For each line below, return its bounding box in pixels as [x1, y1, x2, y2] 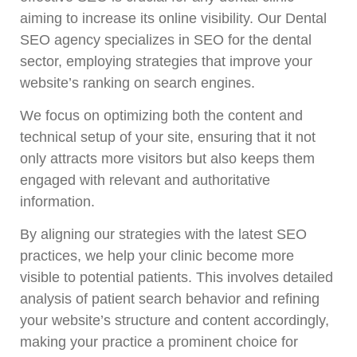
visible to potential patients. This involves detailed [20, 269, 333, 286]
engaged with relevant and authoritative [20, 171, 270, 188]
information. [20, 193, 99, 210]
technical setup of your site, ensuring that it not [20, 128, 316, 145]
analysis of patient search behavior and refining [20, 291, 320, 308]
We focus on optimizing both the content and [20, 107, 303, 124]
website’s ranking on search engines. [20, 74, 259, 91]
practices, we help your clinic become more [20, 248, 294, 265]
